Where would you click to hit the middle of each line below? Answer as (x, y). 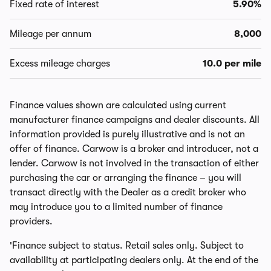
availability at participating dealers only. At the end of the (134, 260)
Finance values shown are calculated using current (118, 105)
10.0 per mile (232, 63)
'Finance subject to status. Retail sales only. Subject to (127, 245)
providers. (31, 221)
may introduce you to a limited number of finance (116, 207)
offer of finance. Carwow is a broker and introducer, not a (134, 149)
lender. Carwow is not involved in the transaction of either (134, 163)
